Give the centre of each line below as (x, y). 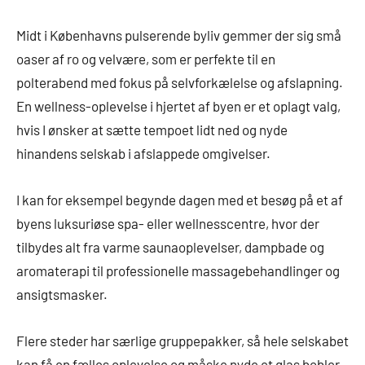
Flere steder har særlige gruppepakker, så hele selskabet (182, 341)
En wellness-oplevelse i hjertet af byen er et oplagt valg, (178, 106)
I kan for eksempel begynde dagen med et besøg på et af (180, 200)
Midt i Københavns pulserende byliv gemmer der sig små (179, 35)
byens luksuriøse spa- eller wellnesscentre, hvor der (168, 224)
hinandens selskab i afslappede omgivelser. (143, 154)
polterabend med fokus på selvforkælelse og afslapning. (180, 83)
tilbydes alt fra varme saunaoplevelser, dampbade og (170, 247)
